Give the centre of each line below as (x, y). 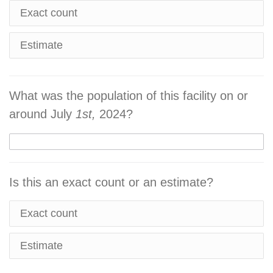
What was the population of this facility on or (129, 96)
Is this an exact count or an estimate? (111, 182)
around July (42, 114)
